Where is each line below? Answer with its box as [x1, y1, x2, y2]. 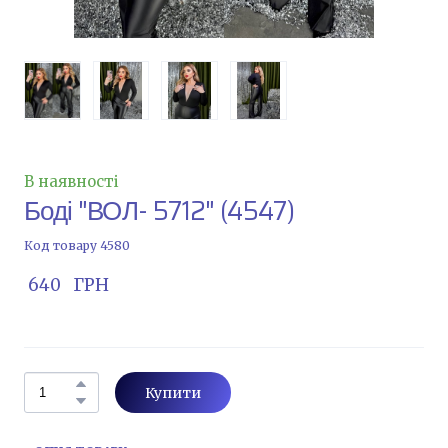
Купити [145, 383, 201, 402]
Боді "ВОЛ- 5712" [24, 189, 215, 231]
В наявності [24, 171, 119, 191]
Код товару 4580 [24, 237, 130, 253]
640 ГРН [28, 273, 109, 296]
